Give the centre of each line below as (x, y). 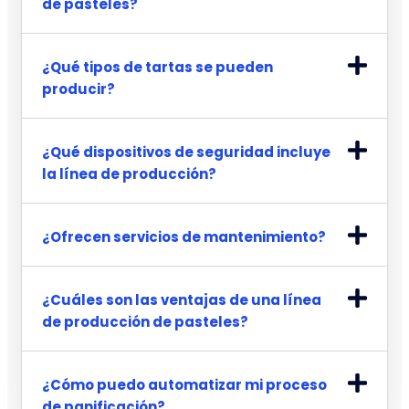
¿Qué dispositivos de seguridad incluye (186, 152)
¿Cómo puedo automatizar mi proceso (184, 384)
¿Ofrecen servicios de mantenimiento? (184, 236)
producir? (79, 89)
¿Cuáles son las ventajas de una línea (182, 299)
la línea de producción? (129, 173)
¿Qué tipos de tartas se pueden (157, 67)
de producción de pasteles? (145, 321)
